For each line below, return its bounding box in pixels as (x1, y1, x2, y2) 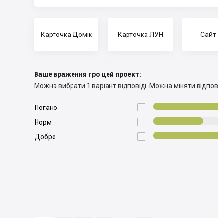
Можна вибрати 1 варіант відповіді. (34, 82, 148, 90)
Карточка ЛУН (117, 31, 163, 38)
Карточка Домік (40, 31, 92, 38)
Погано (35, 104, 57, 111)
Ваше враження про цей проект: (34, 71, 141, 78)
